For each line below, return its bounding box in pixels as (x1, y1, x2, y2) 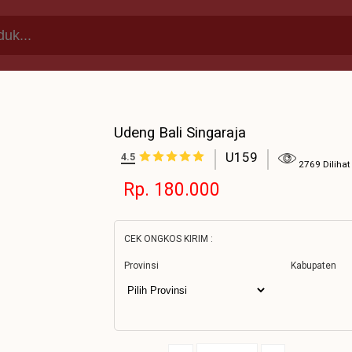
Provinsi (124, 260, 159, 271)
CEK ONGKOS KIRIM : (124, 233, 213, 244)
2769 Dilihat (299, 159, 350, 170)
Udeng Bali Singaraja (114, 124, 246, 141)
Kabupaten (291, 260, 337, 271)
